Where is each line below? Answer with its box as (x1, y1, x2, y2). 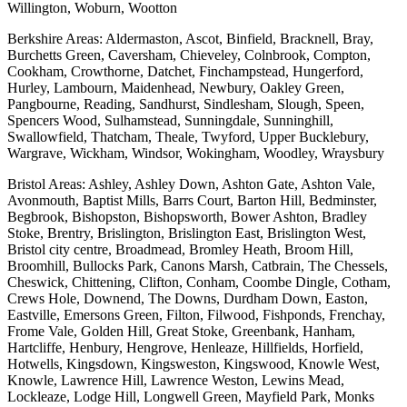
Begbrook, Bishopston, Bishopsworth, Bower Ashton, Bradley (7, 209, 367, 225)
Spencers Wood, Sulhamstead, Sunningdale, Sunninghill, (7, 113, 333, 129)
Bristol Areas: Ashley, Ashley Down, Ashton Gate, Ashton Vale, (7, 176, 375, 193)
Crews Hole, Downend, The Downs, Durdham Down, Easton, (7, 291, 368, 307)
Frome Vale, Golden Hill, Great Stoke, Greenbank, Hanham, (7, 323, 355, 340)
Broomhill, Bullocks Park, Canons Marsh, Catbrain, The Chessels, (7, 258, 388, 274)
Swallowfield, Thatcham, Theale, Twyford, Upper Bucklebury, (7, 129, 369, 145)
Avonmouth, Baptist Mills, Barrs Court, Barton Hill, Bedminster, (7, 193, 377, 209)
